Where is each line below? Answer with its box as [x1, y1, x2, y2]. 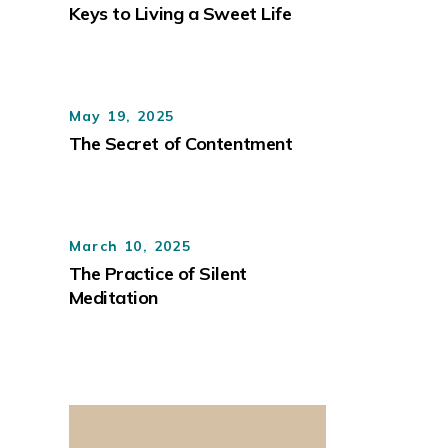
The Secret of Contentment [68, 131, 293, 155]
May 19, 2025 [68, 106, 175, 125]
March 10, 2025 [68, 236, 192, 255]
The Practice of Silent [68, 261, 247, 285]
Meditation [68, 285, 159, 309]
